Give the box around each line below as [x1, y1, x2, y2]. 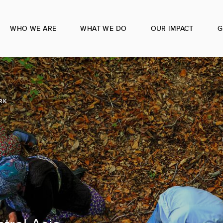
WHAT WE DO [80, 23, 127, 33]
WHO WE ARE [10, 23, 57, 33]
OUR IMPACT [150, 23, 194, 33]
